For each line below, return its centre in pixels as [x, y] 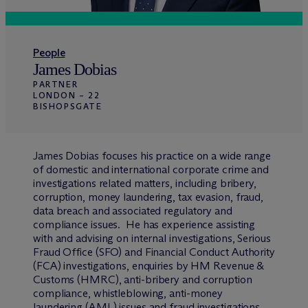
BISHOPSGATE [68, 106]
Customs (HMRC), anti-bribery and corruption [143, 279]
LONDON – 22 [67, 95]
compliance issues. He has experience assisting [144, 224]
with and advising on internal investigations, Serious [152, 238]
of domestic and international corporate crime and [151, 169]
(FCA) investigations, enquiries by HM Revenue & [149, 266]
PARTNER [56, 84]
